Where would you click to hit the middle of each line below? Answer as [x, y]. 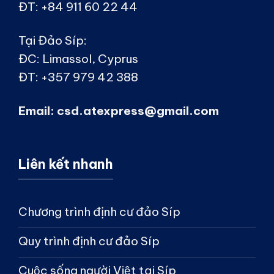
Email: [38, 110]
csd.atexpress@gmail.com [138, 110]
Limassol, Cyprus [90, 58]
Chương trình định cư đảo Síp [99, 211]
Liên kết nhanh [66, 164]
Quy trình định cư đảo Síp [89, 241]
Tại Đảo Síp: [53, 40]
